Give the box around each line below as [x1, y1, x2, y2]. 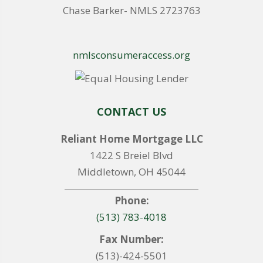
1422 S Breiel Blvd [90, 148, 173, 162]
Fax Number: [99, 232, 164, 246]
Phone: [114, 193, 149, 207]
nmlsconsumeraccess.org [73, 48, 190, 62]
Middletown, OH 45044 [77, 164, 186, 178]
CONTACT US [97, 104, 166, 119]
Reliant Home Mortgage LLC [60, 131, 203, 146]
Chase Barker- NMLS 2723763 [62, 4, 201, 18]
